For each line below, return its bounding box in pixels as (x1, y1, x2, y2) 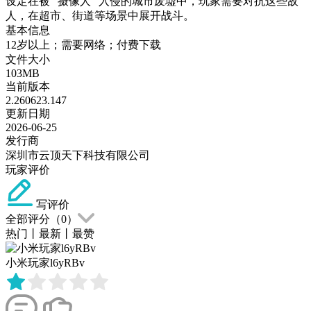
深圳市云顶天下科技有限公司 (6, 149, 150, 161)
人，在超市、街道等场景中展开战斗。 (6, 9, 194, 22)
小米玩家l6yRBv (6, 256, 85, 269)
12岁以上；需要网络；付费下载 (6, 38, 161, 51)
